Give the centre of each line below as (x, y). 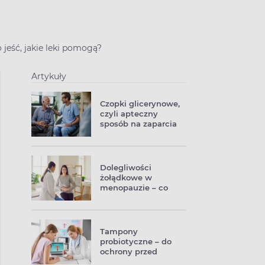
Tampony (119, 231)
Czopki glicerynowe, (140, 104)
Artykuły (49, 76)
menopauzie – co (134, 188)
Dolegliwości (126, 167)
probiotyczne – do (136, 241)
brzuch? (116, 208)
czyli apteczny (129, 114)
